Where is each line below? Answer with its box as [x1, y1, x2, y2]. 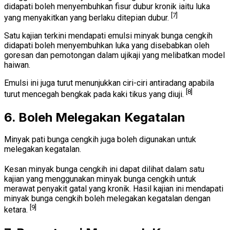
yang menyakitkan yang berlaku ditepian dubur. [4, 13, 171, 23]
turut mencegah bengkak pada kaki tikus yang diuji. [4, 89, 186, 100]
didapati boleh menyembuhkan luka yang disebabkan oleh [4, 41, 209, 51]
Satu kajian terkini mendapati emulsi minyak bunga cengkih [4, 31, 213, 41]
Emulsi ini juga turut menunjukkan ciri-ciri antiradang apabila [4, 78, 214, 88]
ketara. [4, 205, 30, 215]
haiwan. [4, 60, 30, 70]
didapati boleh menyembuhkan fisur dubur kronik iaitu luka [4, 2, 210, 11]
